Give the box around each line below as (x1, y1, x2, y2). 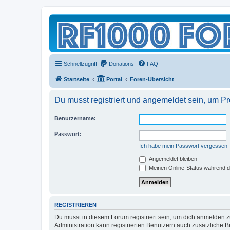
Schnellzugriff (64, 61, 97, 67)
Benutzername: (54, 115, 96, 121)
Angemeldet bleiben (147, 156, 197, 162)
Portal (106, 76, 122, 82)
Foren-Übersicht (130, 76, 174, 82)
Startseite (64, 76, 89, 82)
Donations (109, 61, 134, 67)
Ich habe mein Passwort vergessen (139, 143, 227, 149)
